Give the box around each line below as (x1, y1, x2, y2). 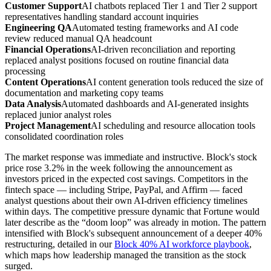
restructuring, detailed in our (5, 239, 112, 250)
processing (5, 66, 45, 77)
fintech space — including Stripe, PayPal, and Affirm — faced (5, 184, 243, 195)
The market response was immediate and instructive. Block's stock (5, 152, 257, 163)
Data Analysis (5, 99, 61, 109)
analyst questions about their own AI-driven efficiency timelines (5, 195, 247, 206)
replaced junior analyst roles (5, 109, 111, 120)
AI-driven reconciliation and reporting (91, 44, 235, 55)
